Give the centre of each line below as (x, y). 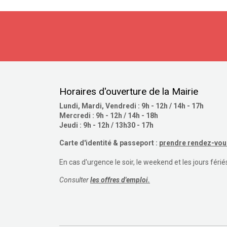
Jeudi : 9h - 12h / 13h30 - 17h (106, 125)
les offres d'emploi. (120, 180)
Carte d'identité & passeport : (109, 143)
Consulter (75, 180)
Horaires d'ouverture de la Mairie (129, 91)
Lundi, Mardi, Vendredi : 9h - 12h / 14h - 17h (131, 106)
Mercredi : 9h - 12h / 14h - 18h (109, 115)
